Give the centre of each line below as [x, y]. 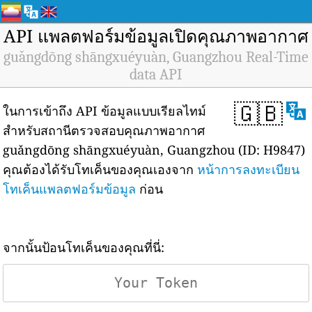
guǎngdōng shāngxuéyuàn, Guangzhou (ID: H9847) [154, 150]
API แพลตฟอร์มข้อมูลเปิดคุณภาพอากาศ [156, 36]
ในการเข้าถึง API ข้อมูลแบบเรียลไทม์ [105, 111]
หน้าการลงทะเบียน [249, 169]
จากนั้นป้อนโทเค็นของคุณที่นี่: [84, 247]
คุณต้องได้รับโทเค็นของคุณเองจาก [100, 169]
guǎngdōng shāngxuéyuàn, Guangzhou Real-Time [156, 57]
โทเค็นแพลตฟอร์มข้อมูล [70, 189]
